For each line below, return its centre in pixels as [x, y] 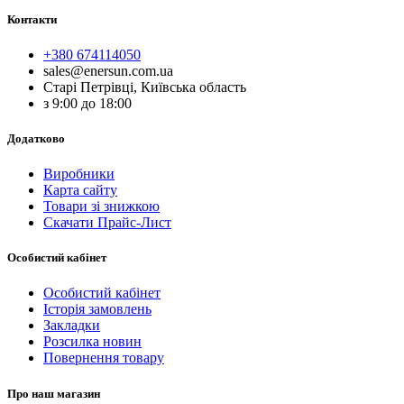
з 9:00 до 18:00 [87, 103]
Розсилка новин [92, 342]
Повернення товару [104, 358]
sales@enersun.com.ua [108, 70]
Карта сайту [80, 190]
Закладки [72, 326]
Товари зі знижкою [101, 207]
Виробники [79, 174]
